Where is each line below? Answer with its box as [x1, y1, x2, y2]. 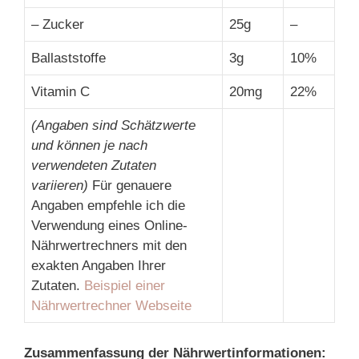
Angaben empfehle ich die [31, 197, 185, 213]
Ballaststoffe [31, 50, 106, 66]
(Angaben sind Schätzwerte [31, 117, 196, 133]
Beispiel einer [84, 277, 165, 293]
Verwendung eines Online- [31, 217, 188, 233]
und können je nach [31, 137, 147, 153]
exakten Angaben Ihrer [31, 257, 166, 273]
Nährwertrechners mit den [31, 237, 187, 253]
